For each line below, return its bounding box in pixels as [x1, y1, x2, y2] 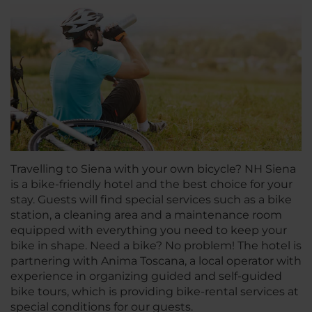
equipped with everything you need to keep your [10, 223, 287, 237]
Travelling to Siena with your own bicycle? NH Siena [10, 162, 296, 175]
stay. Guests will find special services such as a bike [10, 192, 292, 206]
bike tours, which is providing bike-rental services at [10, 284, 299, 298]
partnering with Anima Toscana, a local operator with [10, 253, 302, 267]
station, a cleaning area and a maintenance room [10, 208, 282, 221]
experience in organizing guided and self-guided [10, 269, 282, 283]
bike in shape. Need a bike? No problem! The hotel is [10, 238, 302, 252]
